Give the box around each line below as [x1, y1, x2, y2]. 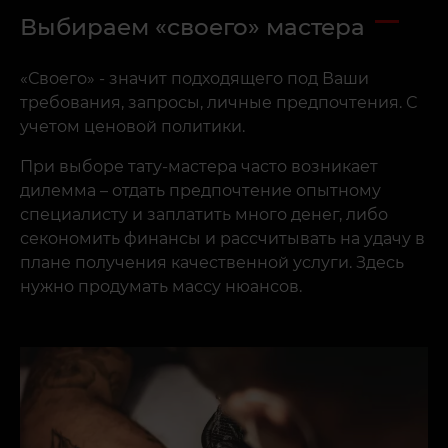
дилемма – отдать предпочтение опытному [20, 181, 381, 200]
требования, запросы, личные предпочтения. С [20, 93, 417, 112]
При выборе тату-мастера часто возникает [20, 157, 378, 176]
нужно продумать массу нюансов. [20, 277, 302, 296]
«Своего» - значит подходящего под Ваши [20, 69, 369, 88]
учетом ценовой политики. [20, 117, 245, 136]
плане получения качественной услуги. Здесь [20, 253, 404, 272]
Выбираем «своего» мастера [20, 13, 365, 41]
